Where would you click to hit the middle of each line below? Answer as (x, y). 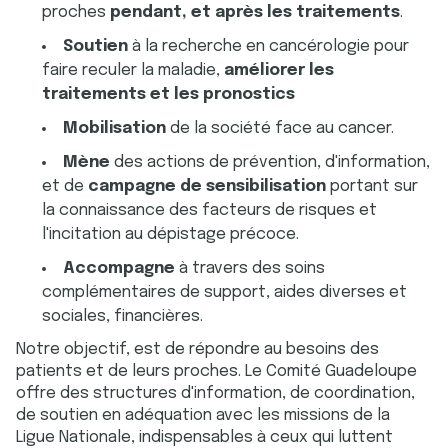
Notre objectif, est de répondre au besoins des (197, 349)
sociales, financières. (122, 316)
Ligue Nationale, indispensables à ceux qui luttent (204, 437)
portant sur (372, 186)
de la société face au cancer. (282, 128)
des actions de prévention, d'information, (272, 162)
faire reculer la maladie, (133, 70)
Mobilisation (114, 128)
